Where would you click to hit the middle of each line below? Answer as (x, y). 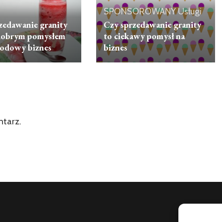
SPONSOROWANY (139, 12)
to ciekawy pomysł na (144, 36)
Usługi (190, 12)
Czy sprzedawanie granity (152, 25)
